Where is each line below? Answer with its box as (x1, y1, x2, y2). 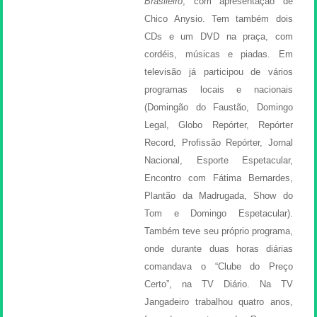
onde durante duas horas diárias (144, 243, 293, 254)
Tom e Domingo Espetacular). (144, 207, 293, 219)
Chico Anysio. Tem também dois (144, 13, 293, 24)
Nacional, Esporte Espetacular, (144, 154, 293, 166)
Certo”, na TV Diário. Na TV (144, 278, 293, 289)
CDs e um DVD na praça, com (144, 30, 293, 42)
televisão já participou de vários (144, 66, 293, 77)
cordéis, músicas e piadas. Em (144, 48, 293, 59)
